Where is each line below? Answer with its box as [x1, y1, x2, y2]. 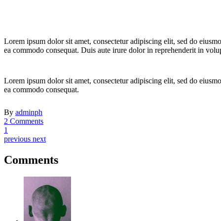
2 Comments [4, 117, 43, 126]
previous [4, 135, 31, 144]
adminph [15, 108, 42, 117]
